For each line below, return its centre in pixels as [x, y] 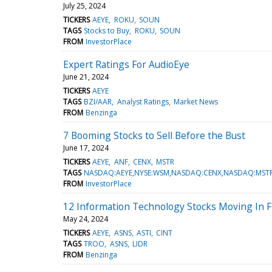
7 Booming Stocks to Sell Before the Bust [154, 135]
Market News [195, 101]
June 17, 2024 [86, 148]
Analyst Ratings [143, 101]
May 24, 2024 [86, 219]
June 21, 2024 [86, 76]
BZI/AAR [98, 101]
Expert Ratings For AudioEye [126, 64]
